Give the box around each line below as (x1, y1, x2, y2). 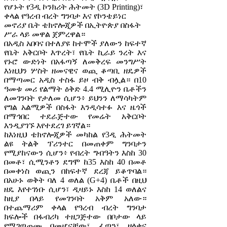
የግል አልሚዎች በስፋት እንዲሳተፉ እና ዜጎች (4, 103, 146, 112)
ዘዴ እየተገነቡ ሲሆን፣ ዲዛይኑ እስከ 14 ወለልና (4, 185, 146, 194)
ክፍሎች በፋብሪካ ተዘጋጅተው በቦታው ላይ (4, 212, 146, 221)
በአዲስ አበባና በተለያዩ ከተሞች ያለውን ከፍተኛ (4, 39, 146, 48)
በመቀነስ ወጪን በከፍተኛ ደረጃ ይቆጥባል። (4, 167, 146, 176)
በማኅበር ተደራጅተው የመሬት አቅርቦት (4, 112, 146, 121)
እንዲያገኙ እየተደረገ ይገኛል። (4, 121, 90, 130)
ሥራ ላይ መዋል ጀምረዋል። (4, 30, 85, 39)
